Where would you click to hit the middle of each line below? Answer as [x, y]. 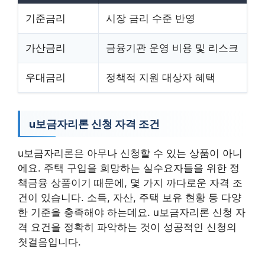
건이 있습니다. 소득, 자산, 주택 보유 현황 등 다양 [130, 198]
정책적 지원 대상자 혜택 [161, 77]
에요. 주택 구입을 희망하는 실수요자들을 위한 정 [129, 168]
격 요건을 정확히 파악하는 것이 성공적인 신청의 [127, 227]
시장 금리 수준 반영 [151, 18]
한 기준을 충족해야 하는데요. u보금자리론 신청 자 [132, 212]
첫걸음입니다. [49, 242]
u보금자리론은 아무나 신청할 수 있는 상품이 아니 [130, 153]
